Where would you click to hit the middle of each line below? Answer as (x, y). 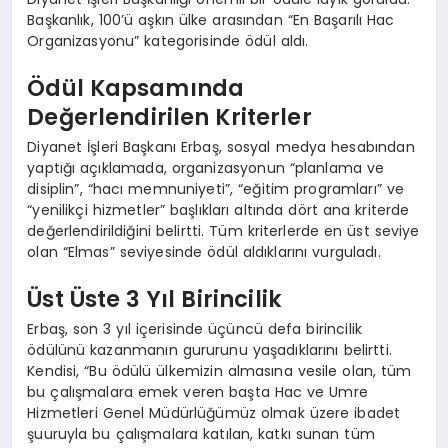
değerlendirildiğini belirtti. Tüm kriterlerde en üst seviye (223, 230)
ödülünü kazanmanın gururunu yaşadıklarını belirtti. (209, 349)
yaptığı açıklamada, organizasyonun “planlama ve (206, 167)
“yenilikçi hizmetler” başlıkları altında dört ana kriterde (218, 209)
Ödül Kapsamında (136, 88)
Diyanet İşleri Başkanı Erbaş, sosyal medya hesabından (221, 146)
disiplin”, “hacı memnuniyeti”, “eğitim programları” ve (216, 188)
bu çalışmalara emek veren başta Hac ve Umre (197, 391)
